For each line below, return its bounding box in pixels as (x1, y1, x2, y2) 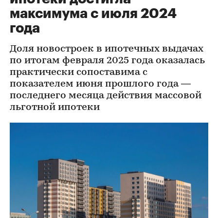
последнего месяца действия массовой (10, 91, 201, 101)
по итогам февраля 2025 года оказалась (10, 56, 205, 66)
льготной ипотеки (10, 103, 100, 112)
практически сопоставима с (10, 68, 147, 77)
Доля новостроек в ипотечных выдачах (10, 44, 203, 54)
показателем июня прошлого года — (10, 79, 191, 89)
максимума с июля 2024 (10, 7, 177, 20)
